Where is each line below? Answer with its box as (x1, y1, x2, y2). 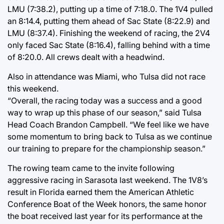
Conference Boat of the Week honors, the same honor (7, 198, 206, 209)
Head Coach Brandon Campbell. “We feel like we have (7, 119, 209, 129)
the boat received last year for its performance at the (7, 210, 202, 221)
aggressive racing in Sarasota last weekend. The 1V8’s (7, 174, 207, 185)
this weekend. (7, 83, 58, 93)
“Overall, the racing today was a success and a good (7, 95, 202, 105)
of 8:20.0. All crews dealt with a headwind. (7, 51, 164, 62)
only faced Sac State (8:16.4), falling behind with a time (7, 39, 210, 50)
